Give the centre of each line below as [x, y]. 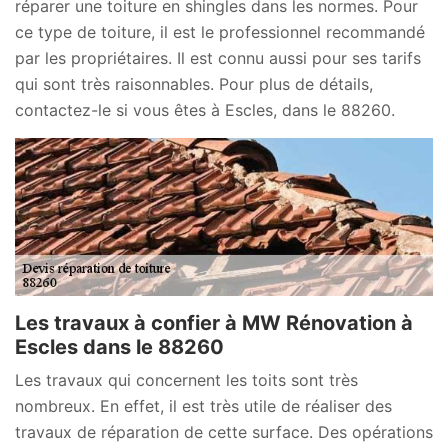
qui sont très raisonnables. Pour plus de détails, [194, 83]
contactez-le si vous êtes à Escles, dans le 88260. [205, 109]
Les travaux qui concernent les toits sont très [186, 380]
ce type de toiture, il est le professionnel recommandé [220, 31]
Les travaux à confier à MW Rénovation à [214, 323]
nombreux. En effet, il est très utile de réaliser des [203, 406]
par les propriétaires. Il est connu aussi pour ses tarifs [218, 57]
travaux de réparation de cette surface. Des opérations [224, 432]
